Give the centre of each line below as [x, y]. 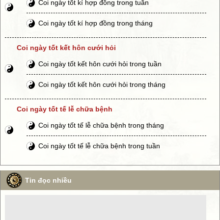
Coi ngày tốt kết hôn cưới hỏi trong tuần [100, 64]
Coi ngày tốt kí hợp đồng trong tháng [95, 23]
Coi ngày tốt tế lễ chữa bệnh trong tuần [99, 146]
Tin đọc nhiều [48, 180]
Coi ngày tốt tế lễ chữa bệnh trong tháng [101, 125]
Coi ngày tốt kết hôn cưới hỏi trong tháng [102, 84]
